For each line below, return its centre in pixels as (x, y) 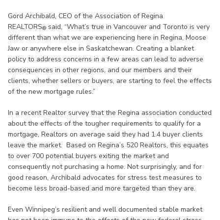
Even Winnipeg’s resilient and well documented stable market (105, 209)
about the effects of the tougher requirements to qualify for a (104, 123)
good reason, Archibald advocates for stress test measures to (105, 177)
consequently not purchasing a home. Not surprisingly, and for (105, 166)
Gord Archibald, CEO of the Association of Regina (85, 16)
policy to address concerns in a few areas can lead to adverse (106, 59)
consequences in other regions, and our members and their (100, 70)
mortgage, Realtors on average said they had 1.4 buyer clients (105, 134)
